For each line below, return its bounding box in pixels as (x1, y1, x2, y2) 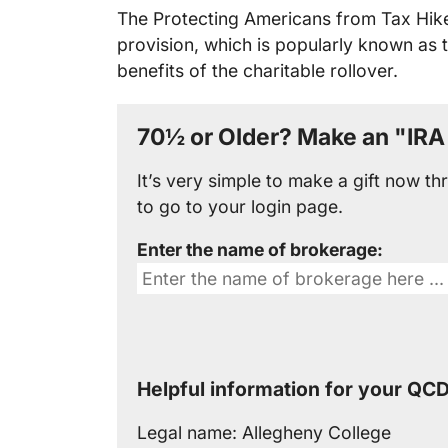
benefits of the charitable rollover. (117, 60, 398, 82)
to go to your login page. (137, 195, 343, 217)
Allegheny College (242, 421, 391, 443)
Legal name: (137, 421, 242, 443)
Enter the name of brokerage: (137, 239, 383, 261)
